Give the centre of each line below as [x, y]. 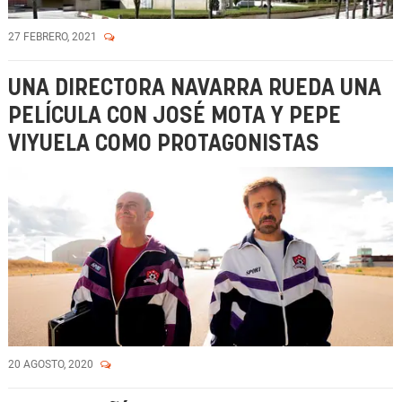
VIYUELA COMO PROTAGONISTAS [164, 144]
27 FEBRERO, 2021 [54, 37]
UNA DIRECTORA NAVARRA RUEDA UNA [195, 88]
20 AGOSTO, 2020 [52, 364]
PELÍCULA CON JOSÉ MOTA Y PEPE [175, 116]
